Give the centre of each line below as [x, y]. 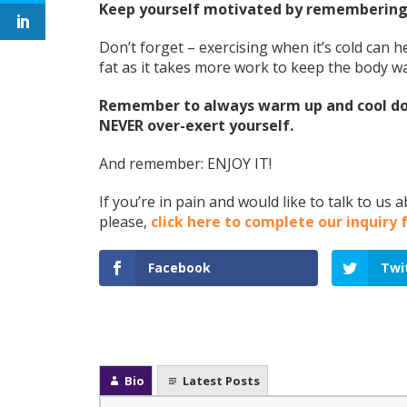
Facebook [179, 268]
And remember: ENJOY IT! [185, 164]
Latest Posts [221, 381]
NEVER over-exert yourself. [198, 126]
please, [124, 222]
